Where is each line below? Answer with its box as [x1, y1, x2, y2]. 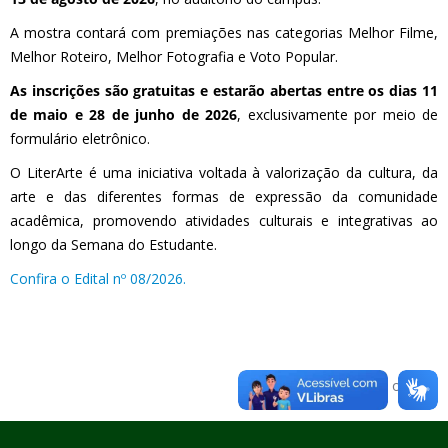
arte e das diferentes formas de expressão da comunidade [10, 187, 438, 206]
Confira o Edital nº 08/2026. [10, 269, 186, 288]
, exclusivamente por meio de [237, 105, 439, 124]
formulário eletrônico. [10, 129, 150, 148]
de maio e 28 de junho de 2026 [10, 105, 238, 124]
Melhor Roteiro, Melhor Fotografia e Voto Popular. [10, 47, 338, 66]
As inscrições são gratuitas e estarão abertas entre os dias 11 [10, 81, 438, 100]
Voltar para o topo [313, 376, 436, 395]
